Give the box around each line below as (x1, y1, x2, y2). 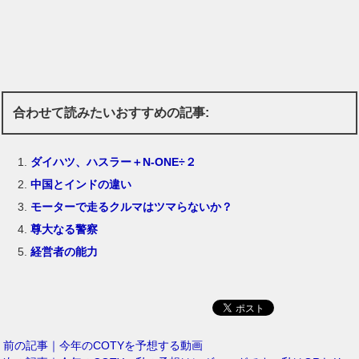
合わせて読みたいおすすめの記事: (13, 106, 210, 120)
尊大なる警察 (30, 222, 99, 236)
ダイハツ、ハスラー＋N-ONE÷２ (30, 155, 197, 168)
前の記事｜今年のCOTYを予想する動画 (3, 338, 204, 352)
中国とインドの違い (30, 177, 132, 191)
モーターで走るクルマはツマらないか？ (30, 200, 233, 213)
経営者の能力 (30, 244, 99, 258)
